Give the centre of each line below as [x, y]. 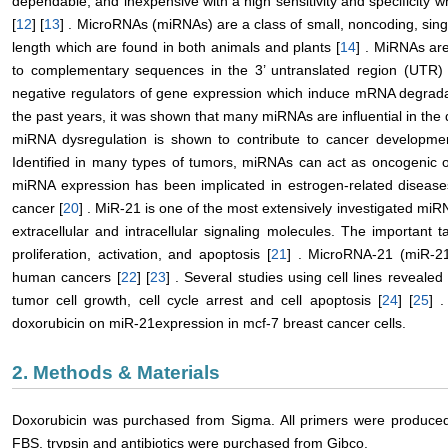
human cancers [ [66, 276]
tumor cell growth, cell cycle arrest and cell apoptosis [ [197, 299]
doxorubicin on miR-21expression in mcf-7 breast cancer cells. [209, 322]
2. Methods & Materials [116, 372]
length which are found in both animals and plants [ [176, 46]
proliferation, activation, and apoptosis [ [141, 253]
